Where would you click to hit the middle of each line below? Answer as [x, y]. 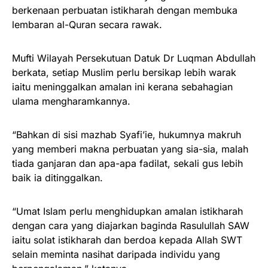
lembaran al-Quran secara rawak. [87, 24]
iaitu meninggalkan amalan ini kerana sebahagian [122, 86]
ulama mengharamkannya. [71, 101]
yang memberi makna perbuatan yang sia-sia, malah [130, 149]
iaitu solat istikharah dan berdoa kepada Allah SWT [127, 240]
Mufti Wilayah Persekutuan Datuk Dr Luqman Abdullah [134, 58]
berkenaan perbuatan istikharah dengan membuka [125, 10]
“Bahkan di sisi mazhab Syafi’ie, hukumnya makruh [127, 134]
